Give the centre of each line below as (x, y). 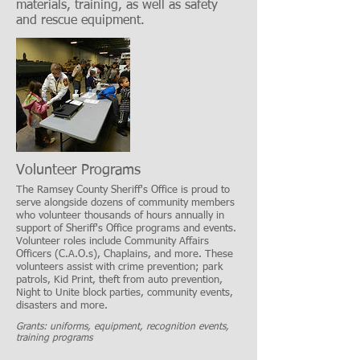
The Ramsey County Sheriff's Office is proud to (123, 190)
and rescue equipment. (80, 21)
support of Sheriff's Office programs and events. (126, 229)
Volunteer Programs (78, 171)
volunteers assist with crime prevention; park (119, 268)
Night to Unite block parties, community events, (125, 293)
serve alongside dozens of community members (125, 203)
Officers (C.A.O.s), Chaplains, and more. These (125, 255)
